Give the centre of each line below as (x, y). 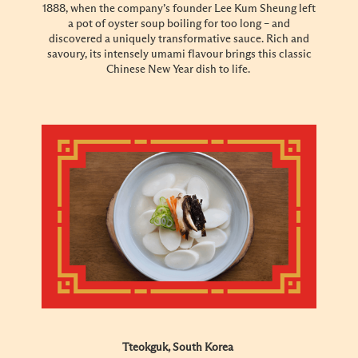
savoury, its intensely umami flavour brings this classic (179, 55)
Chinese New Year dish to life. (179, 70)
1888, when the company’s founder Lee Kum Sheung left (179, 9)
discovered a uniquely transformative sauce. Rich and (179, 40)
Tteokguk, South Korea (179, 347)
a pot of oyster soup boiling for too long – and (179, 24)
